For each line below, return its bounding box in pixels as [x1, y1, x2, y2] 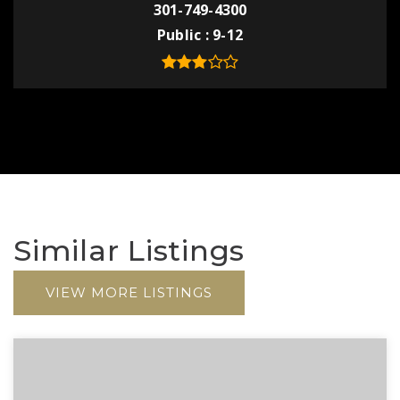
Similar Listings [13, 233, 245, 268]
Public [156, 25, 205, 45]
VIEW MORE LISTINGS [46, 284, 212, 301]
